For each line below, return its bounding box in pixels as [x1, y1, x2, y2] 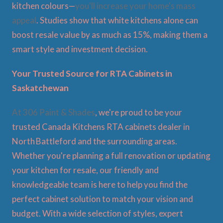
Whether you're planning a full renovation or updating [12, 150, 211, 161]
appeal [12, 14, 36, 25]
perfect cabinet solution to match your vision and [12, 193, 193, 204]
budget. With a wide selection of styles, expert [12, 208, 183, 219]
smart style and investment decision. [12, 43, 148, 54]
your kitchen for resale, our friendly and [12, 164, 159, 175]
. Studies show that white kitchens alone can [36, 14, 198, 25]
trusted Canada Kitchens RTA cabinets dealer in [12, 121, 190, 132]
